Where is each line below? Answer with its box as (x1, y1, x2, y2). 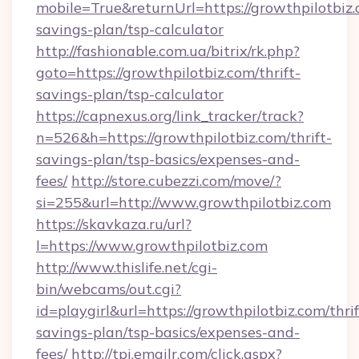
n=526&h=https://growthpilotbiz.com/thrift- (36, 128, 332, 147)
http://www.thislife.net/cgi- (36, 258, 217, 276)
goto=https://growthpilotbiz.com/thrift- (36, 63, 301, 82)
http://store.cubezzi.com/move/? (71, 171, 281, 190)
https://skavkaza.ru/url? (36, 215, 192, 233)
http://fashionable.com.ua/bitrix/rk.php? (36, 42, 300, 60)
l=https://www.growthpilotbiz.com (36, 236, 268, 255)
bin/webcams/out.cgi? (36, 280, 181, 298)
